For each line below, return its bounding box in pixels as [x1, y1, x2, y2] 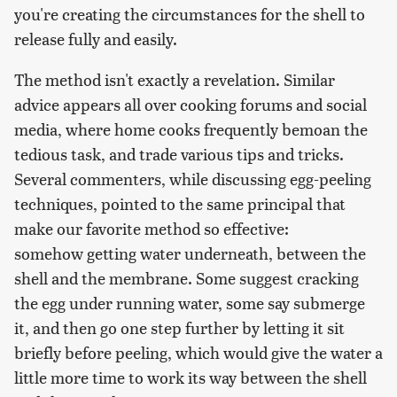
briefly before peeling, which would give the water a [14, 341, 383, 364]
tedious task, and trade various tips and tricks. [14, 143, 344, 166]
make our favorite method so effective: [14, 217, 289, 240]
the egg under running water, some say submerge [14, 292, 365, 315]
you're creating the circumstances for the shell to [14, 3, 365, 26]
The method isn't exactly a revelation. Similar [14, 68, 335, 91]
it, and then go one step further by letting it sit [14, 316, 345, 339]
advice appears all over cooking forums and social [14, 93, 367, 116]
